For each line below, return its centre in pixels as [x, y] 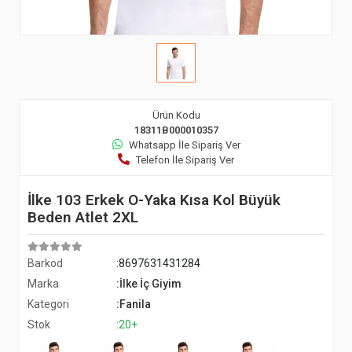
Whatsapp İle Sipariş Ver [184, 145]
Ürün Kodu [176, 115]
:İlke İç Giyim [149, 284]
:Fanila [134, 304]
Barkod [45, 263]
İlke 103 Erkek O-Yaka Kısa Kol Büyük [154, 200]
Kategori [48, 304]
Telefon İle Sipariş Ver [185, 160]
